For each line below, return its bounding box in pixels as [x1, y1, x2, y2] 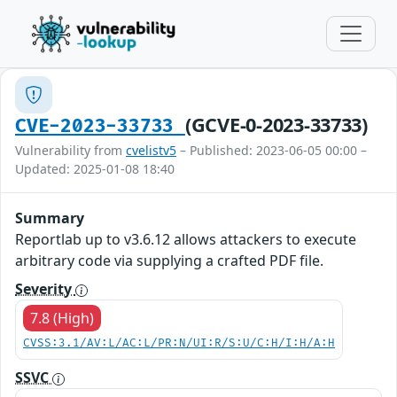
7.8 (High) [30, 308, 94, 328]
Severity [15, 279, 75, 299]
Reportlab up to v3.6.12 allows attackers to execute [15, 230, 356, 249]
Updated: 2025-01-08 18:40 [15, 160, 175, 177]
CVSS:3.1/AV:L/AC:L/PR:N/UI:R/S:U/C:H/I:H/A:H [23, 337, 335, 350]
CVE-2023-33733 [15, 115, 185, 137]
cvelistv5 [126, 142, 176, 159]
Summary [15, 208, 84, 228]
